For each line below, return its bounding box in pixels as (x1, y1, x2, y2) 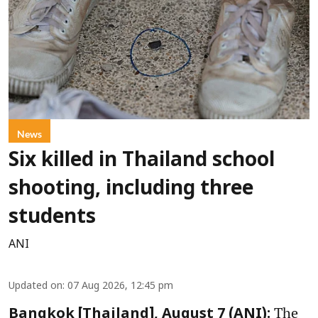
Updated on (9, 280, 62, 292)
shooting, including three (9, 177, 253, 202)
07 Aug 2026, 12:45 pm (67, 280, 173, 292)
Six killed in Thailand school (9, 148, 275, 173)
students (9, 205, 96, 230)
